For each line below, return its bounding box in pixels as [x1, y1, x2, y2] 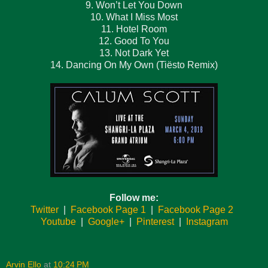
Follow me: [109, 192, 159, 203]
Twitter [30, 204, 59, 215]
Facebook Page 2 [157, 204, 233, 215]
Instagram [185, 216, 228, 227]
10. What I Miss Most [90, 11, 178, 22]
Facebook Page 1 [70, 204, 146, 215]
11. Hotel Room [101, 23, 167, 34]
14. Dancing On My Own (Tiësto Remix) [50, 59, 218, 70]
